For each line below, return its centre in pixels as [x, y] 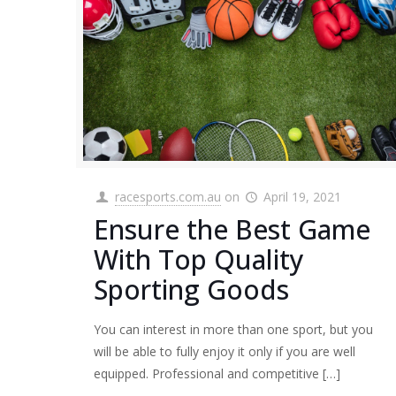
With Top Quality [199, 259]
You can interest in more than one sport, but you [234, 329]
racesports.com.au [168, 196]
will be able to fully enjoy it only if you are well [225, 351]
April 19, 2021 [303, 196]
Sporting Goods [192, 289]
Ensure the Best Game [232, 229]
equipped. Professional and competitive [207, 373]
